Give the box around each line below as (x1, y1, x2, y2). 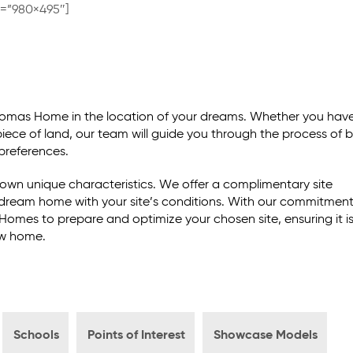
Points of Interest (87, 329, 186, 343)
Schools (13, 329, 60, 343)
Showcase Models (214, 329, 318, 343)
